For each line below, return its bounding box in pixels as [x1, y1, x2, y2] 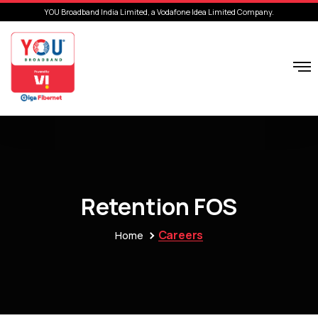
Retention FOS [80, 190, 238, 222]
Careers [158, 226, 204, 243]
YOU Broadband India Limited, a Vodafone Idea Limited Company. [44, 6, 274, 17]
